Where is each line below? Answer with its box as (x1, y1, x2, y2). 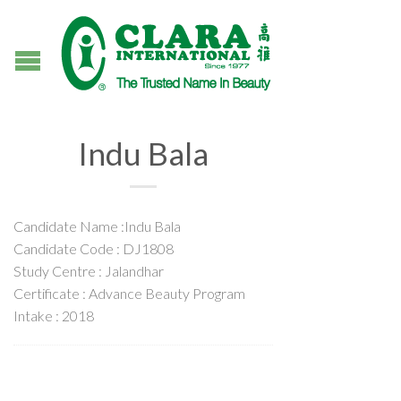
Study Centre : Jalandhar (13, 262, 164, 279)
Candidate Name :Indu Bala (13, 218, 181, 235)
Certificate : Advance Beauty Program (13, 285, 245, 302)
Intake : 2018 (13, 307, 94, 324)
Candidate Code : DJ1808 (13, 240, 174, 257)
